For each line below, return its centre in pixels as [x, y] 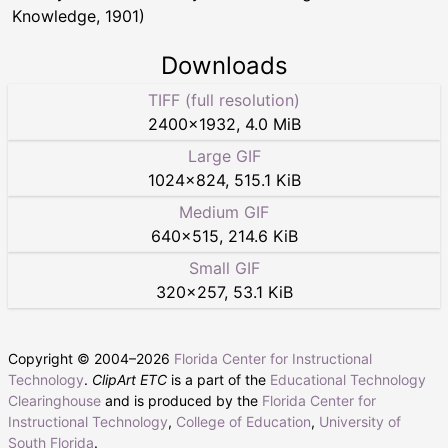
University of [360, 422]
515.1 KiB [267, 180]
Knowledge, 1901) [78, 16]
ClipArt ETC [129, 380]
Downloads [224, 66]
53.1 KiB [262, 292]
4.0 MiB [272, 124]
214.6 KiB [262, 236]
